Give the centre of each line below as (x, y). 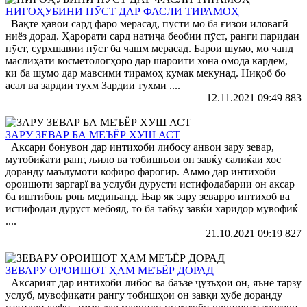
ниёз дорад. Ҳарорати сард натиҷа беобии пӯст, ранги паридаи (152, 36)
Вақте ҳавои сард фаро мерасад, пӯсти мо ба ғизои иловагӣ (147, 23)
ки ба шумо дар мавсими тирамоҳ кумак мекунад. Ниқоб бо (146, 73)
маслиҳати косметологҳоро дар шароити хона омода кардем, (147, 60)
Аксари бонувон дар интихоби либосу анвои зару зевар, (140, 147)
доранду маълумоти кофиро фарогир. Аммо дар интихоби (141, 171)
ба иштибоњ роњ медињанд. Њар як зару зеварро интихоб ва (148, 196)
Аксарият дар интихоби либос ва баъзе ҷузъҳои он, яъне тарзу (153, 282)
